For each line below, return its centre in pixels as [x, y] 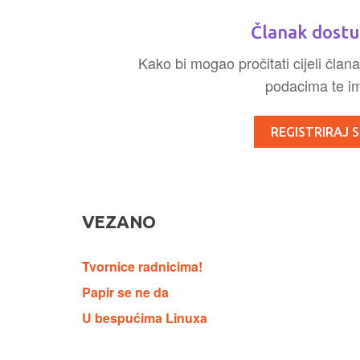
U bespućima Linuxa [145, 318]
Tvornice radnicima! [142, 266]
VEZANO [119, 221]
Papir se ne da [125, 292]
